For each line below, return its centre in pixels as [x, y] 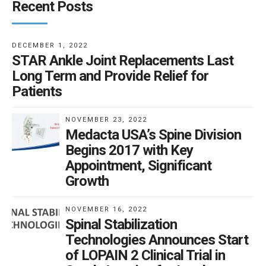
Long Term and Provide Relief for [110, 76]
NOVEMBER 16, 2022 [106, 210]
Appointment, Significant [138, 166]
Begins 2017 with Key [129, 151]
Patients [37, 92]
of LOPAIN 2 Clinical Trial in [145, 256]
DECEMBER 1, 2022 [50, 46]
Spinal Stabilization [121, 225]
